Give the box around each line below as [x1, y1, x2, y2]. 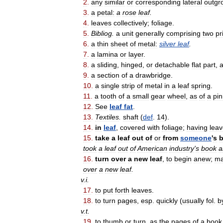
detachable [155, 61, 190, 69]
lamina [97, 50, 118, 58]
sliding [97, 61, 117, 69]
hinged [121, 61, 142, 69]
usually [182, 197, 204, 205]
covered [120, 123, 145, 131]
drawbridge [135, 71, 171, 79]
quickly [156, 197, 178, 205]
